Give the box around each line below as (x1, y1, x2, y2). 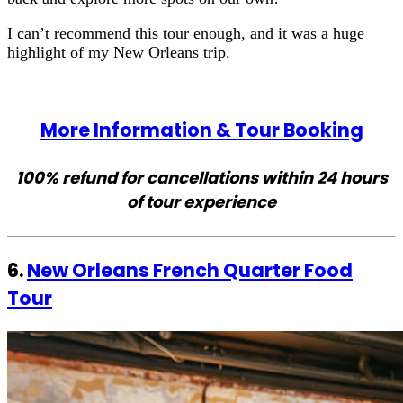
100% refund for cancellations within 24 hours (15, 166, 388, 189)
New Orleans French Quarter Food (27, 256, 353, 283)
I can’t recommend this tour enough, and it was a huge (7, 23, 364, 42)
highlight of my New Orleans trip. (7, 42, 230, 61)
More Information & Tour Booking (40, 116, 363, 143)
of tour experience (127, 190, 276, 213)
